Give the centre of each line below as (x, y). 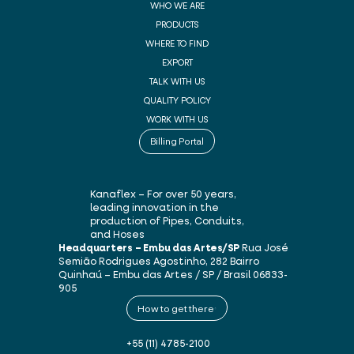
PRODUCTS (177, 26)
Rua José (264, 249)
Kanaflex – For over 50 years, (163, 195)
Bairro (243, 262)
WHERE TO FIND (177, 45)
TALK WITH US (177, 83)
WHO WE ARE (177, 7)
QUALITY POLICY (177, 102)
